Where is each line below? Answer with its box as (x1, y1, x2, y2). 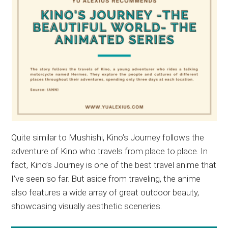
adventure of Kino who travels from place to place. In (11, 146, 208, 156)
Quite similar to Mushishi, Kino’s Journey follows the (11, 132, 205, 142)
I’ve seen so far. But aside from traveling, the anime (11, 173, 201, 184)
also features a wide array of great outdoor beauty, (11, 187, 199, 197)
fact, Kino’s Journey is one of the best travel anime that (11, 159, 217, 170)
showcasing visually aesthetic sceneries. (11, 201, 162, 211)
